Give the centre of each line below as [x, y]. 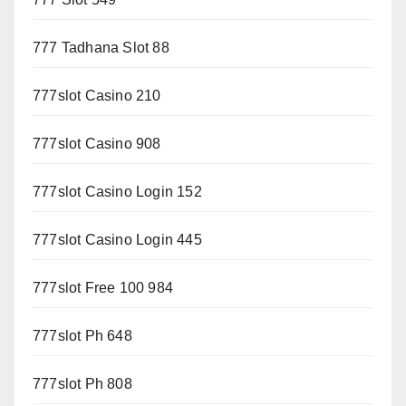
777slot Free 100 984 [103, 288]
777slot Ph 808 [82, 384]
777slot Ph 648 [82, 336]
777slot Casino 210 [97, 96]
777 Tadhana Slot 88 [101, 48]
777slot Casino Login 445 [117, 240]
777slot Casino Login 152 [117, 192]
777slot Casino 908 [97, 144]
